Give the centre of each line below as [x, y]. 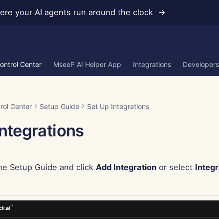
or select [176, 167]
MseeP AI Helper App [87, 64]
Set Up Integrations [118, 106]
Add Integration [126, 167]
